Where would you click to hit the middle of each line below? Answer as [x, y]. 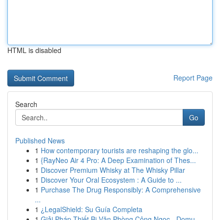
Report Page [193, 78]
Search [26, 104]
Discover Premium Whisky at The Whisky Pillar [113, 170]
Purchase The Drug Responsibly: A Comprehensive [121, 190]
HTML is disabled [34, 50]
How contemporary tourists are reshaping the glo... [120, 150]
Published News [40, 140]
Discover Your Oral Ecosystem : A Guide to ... [111, 180]
